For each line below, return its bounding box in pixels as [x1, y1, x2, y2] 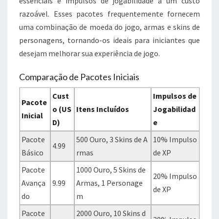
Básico [22, 147, 44, 157]
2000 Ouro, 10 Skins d [76, 208, 146, 218]
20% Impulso [153, 171, 197, 181]
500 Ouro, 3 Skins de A [76, 134, 148, 144]
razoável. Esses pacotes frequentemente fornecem [19, 8, 200, 19]
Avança [22, 177, 46, 188]
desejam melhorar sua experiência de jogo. [19, 48, 160, 58]
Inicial [22, 110, 44, 120]
